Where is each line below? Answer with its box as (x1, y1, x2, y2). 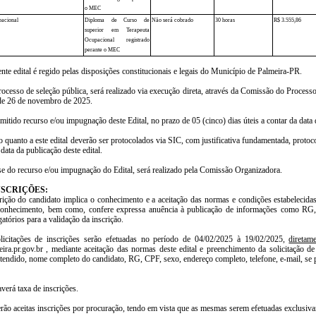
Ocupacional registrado (85, 36, 150, 43)
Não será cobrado (152, 16, 193, 23)
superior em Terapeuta (85, 26, 150, 33)
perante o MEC (85, 46, 120, 53)
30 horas (215, 16, 235, 23)
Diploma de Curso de (85, 16, 150, 23)
